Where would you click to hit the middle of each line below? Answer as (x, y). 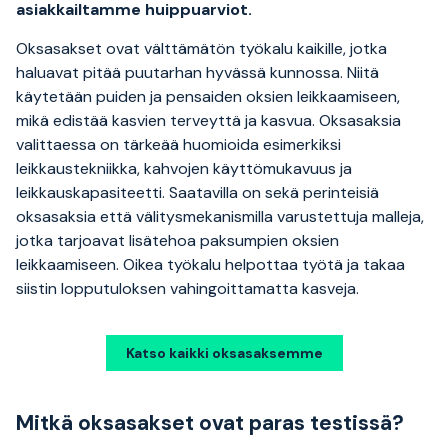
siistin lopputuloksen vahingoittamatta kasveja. (187, 289)
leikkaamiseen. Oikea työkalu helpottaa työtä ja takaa (210, 265)
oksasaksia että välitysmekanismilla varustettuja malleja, (220, 217)
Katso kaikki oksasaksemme (224, 353)
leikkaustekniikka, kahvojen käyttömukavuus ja (184, 169)
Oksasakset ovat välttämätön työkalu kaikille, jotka (201, 49)
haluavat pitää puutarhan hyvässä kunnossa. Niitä (197, 73)
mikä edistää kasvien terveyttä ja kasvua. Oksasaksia (208, 121)
